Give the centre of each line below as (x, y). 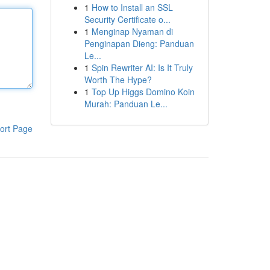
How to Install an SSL (132, 7)
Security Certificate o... (127, 19)
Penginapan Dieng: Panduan (139, 43)
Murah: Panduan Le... (126, 104)
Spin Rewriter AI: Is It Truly (142, 67)
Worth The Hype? (118, 80)
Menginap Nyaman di (132, 31)
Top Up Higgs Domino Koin (143, 92)
